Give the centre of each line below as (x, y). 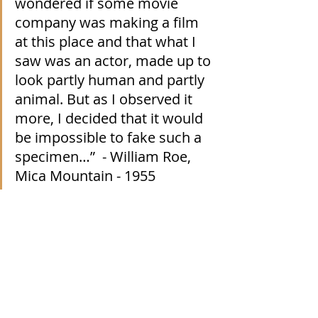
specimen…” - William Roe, (105, 157)
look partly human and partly (111, 80)
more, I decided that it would (111, 119)
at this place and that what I (107, 42)
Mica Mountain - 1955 (85, 176)
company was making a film (109, 23)
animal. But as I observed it (105, 99)
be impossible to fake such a (110, 138)
